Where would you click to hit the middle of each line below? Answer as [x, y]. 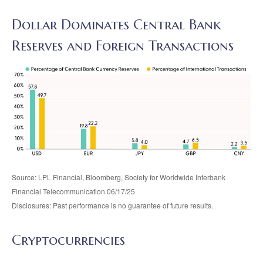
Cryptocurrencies [68, 240]
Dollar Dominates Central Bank [117, 24]
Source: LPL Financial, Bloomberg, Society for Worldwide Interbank [119, 177]
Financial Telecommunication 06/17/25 [73, 191]
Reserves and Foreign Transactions [123, 45]
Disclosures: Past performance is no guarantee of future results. [113, 205]
